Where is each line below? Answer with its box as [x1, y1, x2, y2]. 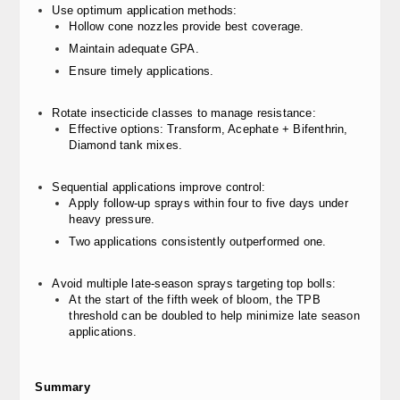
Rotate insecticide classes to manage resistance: [52, 106, 316, 120]
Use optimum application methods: [52, 4, 237, 17]
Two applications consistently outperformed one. [69, 235, 327, 248]
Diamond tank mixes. [69, 138, 183, 152]
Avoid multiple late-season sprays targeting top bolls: [52, 277, 336, 290]
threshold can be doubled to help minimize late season [69, 309, 360, 322]
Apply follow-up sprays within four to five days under [69, 196, 348, 210]
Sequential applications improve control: [52, 180, 266, 194]
